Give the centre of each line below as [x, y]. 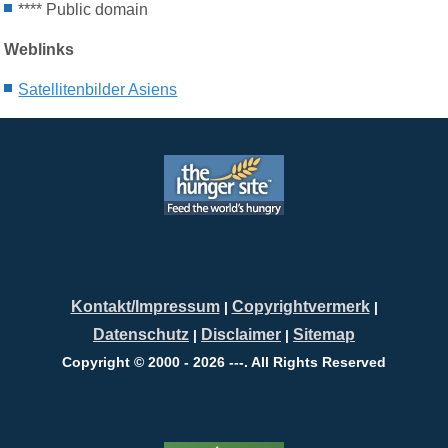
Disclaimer [241, 335]
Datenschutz [141, 335]
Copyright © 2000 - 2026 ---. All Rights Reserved [224, 362]
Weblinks [39, 49]
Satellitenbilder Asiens [98, 89]
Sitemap [324, 335]
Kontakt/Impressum [145, 307]
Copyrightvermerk [300, 307]
